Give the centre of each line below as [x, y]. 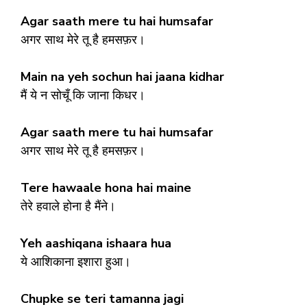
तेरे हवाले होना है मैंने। [68, 206]
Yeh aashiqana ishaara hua [96, 243]
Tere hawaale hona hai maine [106, 187]
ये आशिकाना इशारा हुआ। [76, 261]
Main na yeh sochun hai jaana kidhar [122, 76]
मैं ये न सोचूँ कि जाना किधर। [83, 95]
